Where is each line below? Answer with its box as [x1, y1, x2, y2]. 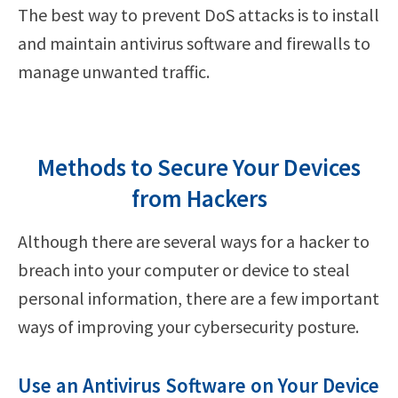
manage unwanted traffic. [18, 60, 210, 83]
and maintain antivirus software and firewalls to [18, 31, 370, 54]
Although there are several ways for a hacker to [18, 229, 370, 252]
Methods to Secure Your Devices [37, 151, 361, 182]
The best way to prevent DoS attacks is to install [18, 3, 379, 26]
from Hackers [131, 182, 267, 213]
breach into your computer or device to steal [18, 258, 350, 281]
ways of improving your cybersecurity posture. [18, 314, 359, 338]
